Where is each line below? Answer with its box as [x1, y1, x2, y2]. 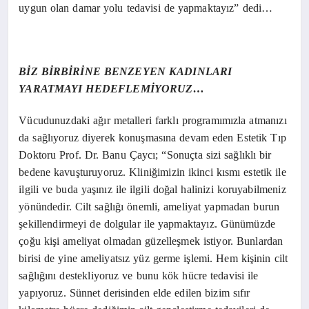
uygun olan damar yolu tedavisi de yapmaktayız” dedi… [19, 1, 273, 14]
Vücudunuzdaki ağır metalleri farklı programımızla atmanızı [19, 114, 287, 126]
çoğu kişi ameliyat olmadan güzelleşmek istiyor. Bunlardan [19, 235, 283, 247]
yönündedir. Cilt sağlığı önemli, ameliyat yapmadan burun [19, 200, 280, 212]
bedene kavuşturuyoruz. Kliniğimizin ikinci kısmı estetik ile [19, 166, 286, 178]
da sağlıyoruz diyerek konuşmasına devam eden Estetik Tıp [19, 131, 286, 143]
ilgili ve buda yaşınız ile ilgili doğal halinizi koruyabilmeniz [19, 183, 286, 195]
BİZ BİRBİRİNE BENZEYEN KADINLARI [19, 65, 232, 77]
